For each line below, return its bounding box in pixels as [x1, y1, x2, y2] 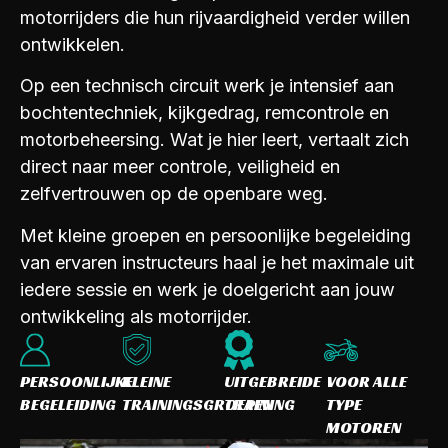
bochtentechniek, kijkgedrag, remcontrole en [20, 102, 389, 124]
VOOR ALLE [326, 370, 407, 392]
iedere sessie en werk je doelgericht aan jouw [20, 278, 395, 300]
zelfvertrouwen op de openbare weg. [20, 183, 328, 205]
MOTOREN [326, 416, 401, 438]
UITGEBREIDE [224, 370, 321, 392]
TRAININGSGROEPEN [122, 393, 273, 415]
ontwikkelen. [20, 33, 125, 55]
